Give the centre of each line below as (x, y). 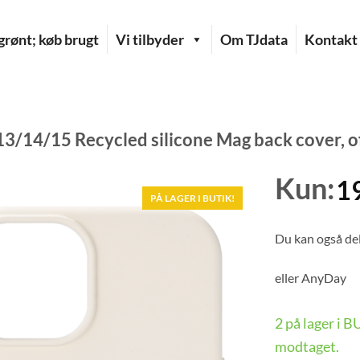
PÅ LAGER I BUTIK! (192, 198)
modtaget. (307, 347)
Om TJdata (254, 39)
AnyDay (323, 278)
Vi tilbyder (150, 39)
